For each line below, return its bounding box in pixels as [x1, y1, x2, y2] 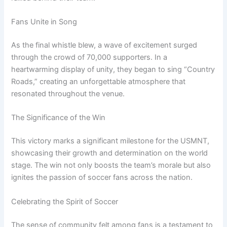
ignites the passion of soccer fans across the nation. [11, 173, 193, 182]
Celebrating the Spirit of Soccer [11, 197, 119, 206]
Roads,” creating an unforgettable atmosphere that [11, 77, 186, 87]
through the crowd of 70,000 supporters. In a [11, 53, 168, 62]
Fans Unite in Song [11, 17, 78, 27]
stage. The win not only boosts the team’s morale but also [11, 161, 211, 170]
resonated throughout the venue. [11, 89, 125, 99]
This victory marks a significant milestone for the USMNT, [11, 136, 210, 146]
